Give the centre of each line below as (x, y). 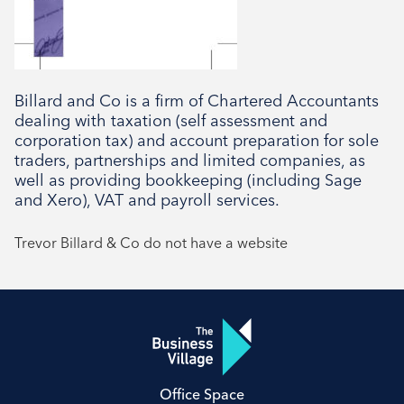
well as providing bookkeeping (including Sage (188, 180)
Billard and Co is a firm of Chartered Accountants (197, 101)
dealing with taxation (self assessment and (171, 120)
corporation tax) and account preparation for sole (197, 140)
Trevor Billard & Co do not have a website (151, 243)
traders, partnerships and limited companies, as (190, 160)
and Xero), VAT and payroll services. (147, 200)
